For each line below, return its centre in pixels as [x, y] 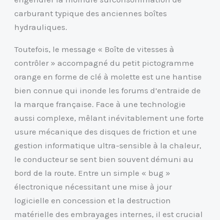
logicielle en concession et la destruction [93, 200]
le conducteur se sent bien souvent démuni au [104, 159]
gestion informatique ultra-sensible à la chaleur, [108, 145]
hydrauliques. [41, 27]
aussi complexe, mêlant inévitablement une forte [109, 118]
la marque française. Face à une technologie [100, 104]
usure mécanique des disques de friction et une [106, 131]
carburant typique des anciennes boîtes [91, 13]
